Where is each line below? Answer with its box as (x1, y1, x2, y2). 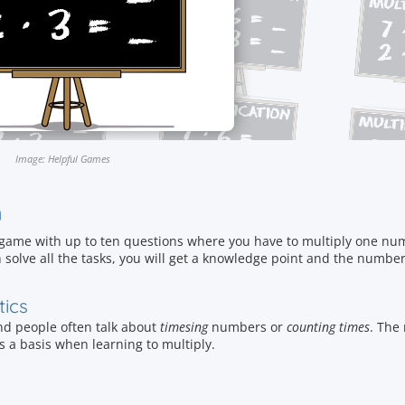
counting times (287, 318, 370, 335)
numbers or (208, 318, 287, 335)
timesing (160, 318, 208, 335)
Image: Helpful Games (14, 152, 110, 165)
